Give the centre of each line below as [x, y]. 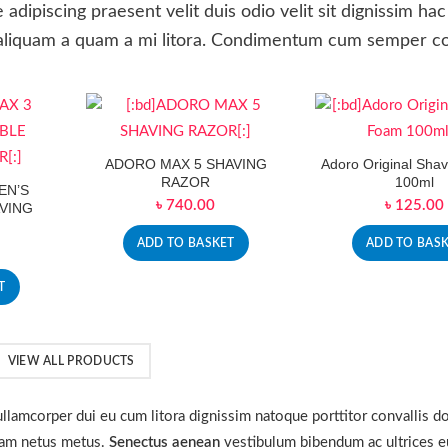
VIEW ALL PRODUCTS [71, 361]
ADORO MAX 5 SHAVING [185, 164]
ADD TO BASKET [185, 243]
